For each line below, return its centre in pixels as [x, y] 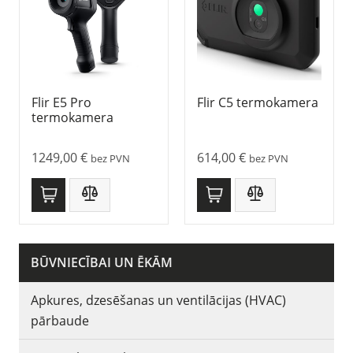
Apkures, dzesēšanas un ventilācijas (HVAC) [158, 300]
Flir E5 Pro [61, 103]
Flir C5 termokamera [258, 103]
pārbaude [60, 320]
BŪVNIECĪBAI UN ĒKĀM [102, 262]
